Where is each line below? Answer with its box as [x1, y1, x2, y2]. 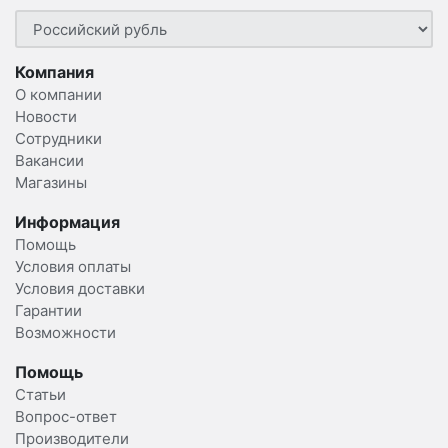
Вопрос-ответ [15, 407, 117, 427]
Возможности [15, 323, 116, 343]
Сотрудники [15, 129, 102, 149]
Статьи [15, 385, 66, 405]
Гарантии [15, 301, 82, 321]
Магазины [15, 173, 87, 193]
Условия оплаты [15, 257, 131, 277]
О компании [15, 85, 102, 105]
